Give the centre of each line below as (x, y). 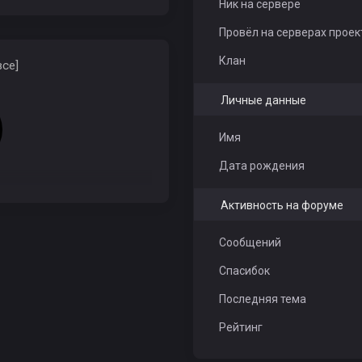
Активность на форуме (282, 205)
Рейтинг (240, 327)
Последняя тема (262, 299)
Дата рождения (261, 166)
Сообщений (250, 242)
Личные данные (263, 100)
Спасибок (244, 271)
